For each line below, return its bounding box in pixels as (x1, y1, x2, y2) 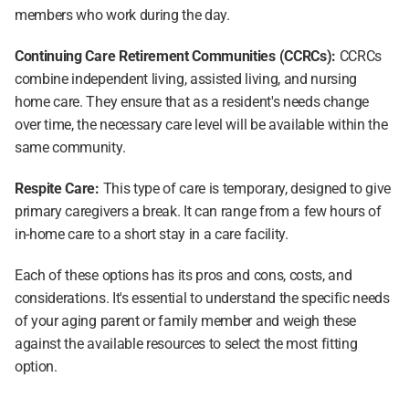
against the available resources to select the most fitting (15, 335, 358, 352)
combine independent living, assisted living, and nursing (15, 70, 358, 88)
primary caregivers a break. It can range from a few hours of (15, 203, 382, 220)
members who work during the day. (15, 6, 230, 24)
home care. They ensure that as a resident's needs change (15, 93, 370, 110)
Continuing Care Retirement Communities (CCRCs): (15, 47, 340, 65)
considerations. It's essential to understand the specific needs (15, 289, 390, 307)
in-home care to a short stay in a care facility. (15, 225, 288, 243)
